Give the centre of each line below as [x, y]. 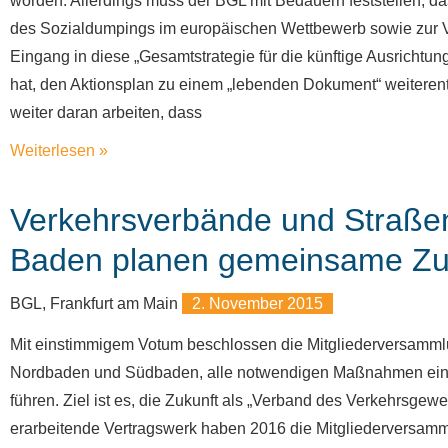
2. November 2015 [257, 303]
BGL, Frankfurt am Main [96, 303]
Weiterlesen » [59, 150]
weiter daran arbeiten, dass [106, 112]
